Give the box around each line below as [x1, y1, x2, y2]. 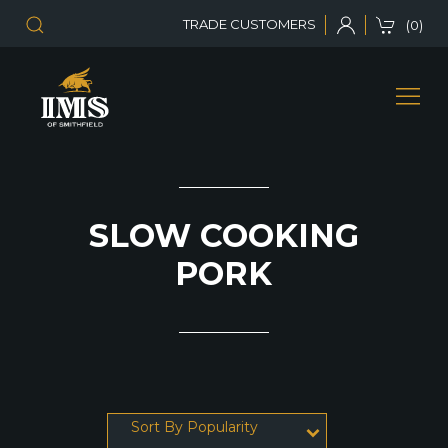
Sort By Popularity [130, 418, 258, 436]
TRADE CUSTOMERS [183, 16, 316, 32]
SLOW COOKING [88, 216, 359, 255]
